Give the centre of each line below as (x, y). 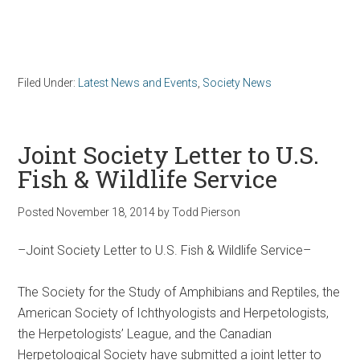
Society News (237, 82)
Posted (37, 212)
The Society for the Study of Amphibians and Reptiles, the (179, 292)
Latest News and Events (138, 82)
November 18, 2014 (106, 212)
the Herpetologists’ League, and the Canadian (145, 333)
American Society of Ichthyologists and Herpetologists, (174, 313)
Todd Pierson (207, 212)
